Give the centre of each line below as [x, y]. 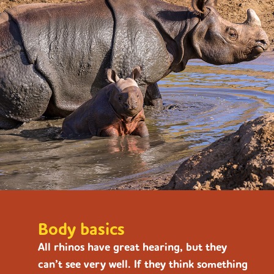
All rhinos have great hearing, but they [132, 247]
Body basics [81, 229]
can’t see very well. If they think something [143, 264]
